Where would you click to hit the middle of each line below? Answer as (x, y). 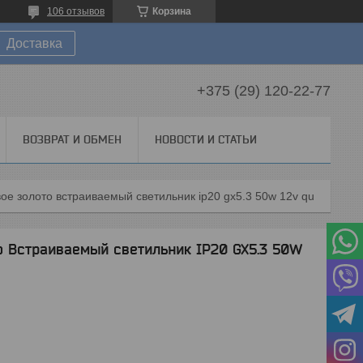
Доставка (34, 43)
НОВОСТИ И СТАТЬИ (206, 139)
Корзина (172, 11)
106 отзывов (76, 11)
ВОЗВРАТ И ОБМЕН (72, 139)
